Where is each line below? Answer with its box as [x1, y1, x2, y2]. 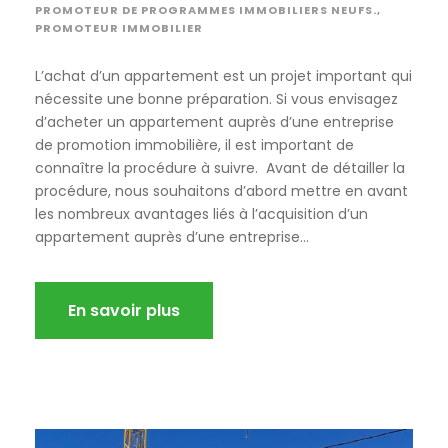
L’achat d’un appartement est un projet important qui [35, 65, 412, 86]
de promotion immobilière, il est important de [35, 134, 354, 155]
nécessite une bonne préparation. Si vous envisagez [35, 88, 398, 109]
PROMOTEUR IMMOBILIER [35, 19, 203, 36]
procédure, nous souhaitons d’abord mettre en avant [35, 180, 408, 201]
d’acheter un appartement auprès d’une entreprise [35, 111, 394, 132]
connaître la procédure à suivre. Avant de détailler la [35, 157, 405, 178]
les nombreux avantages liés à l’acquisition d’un [35, 203, 368, 224]
